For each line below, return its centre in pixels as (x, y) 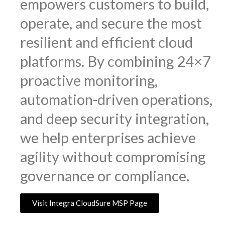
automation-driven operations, (116, 99)
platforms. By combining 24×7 (116, 61)
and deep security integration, (115, 119)
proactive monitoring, (89, 80)
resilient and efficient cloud (106, 42)
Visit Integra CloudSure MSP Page (90, 203)
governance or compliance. (106, 176)
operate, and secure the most (111, 23)
